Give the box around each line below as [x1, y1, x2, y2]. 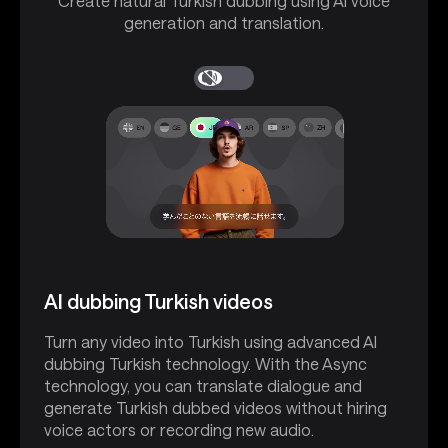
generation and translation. [124, 13, 324, 33]
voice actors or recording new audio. [44, 419, 314, 439]
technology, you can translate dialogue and [44, 375, 362, 395]
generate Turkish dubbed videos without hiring [44, 397, 387, 417]
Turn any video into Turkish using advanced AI [44, 331, 377, 351]
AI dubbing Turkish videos [44, 288, 273, 313]
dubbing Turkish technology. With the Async [44, 353, 367, 373]
